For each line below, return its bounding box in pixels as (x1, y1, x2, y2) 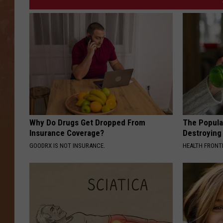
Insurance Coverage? (29, 128, 104, 138)
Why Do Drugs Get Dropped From (29, 117, 145, 128)
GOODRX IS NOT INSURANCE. (29, 142, 105, 150)
